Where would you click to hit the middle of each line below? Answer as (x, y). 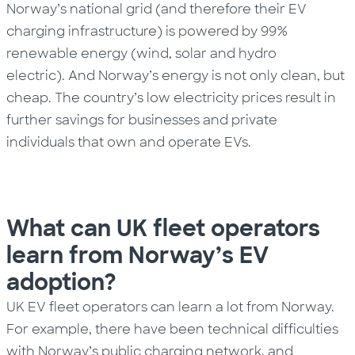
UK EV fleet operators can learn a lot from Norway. (171, 307)
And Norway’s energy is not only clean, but (207, 76)
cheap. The (45, 98)
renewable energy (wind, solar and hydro (142, 54)
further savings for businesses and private (142, 120)
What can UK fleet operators (164, 229)
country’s (115, 98)
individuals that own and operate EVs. (129, 143)
